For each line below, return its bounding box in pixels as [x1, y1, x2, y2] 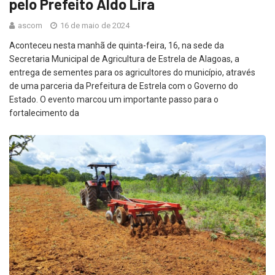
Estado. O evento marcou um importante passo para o [9, 95, 219, 105]
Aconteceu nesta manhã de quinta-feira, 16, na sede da [9, 41, 224, 51]
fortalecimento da [9, 108, 79, 118]
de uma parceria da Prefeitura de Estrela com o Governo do [9, 81, 238, 91]
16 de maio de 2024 [58, 21, 130, 31]
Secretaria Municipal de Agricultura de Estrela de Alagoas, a [9, 54, 239, 64]
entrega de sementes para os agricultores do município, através [9, 68, 255, 78]
